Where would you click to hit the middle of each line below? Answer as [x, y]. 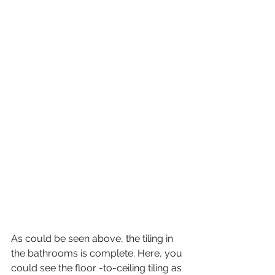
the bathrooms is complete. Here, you [98, 253]
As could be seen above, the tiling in [93, 238]
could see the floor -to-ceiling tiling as [98, 268]
